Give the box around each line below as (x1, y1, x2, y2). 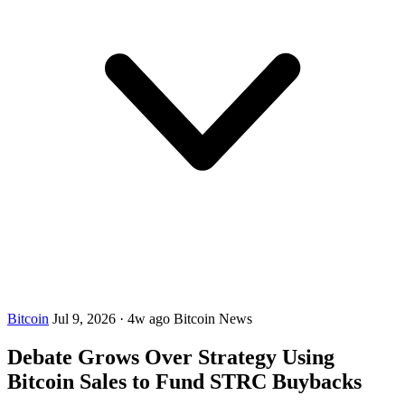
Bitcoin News (174, 311, 252, 326)
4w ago (127, 311, 170, 326)
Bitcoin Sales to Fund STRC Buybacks (7, 369, 362, 393)
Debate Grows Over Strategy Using (7, 344, 334, 369)
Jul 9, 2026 (52, 311, 119, 326)
